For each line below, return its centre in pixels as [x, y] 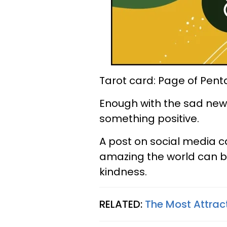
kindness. [123, 172]
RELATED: [122, 204]
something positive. [149, 119]
